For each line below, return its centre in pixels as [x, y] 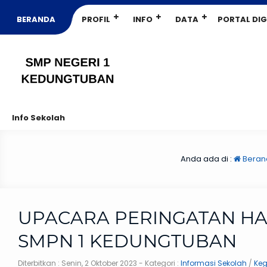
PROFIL [96, 19]
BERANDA [36, 19]
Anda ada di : [207, 159]
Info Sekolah [38, 118]
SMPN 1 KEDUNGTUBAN [127, 241]
